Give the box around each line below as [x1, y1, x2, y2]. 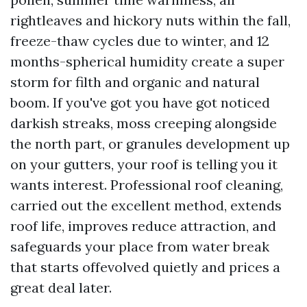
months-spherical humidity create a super [10, 53, 284, 70]
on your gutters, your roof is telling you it [10, 156, 278, 173]
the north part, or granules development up [10, 135, 290, 152]
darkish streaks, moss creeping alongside [10, 114, 277, 132]
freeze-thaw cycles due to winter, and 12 [10, 32, 269, 49]
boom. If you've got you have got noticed [10, 94, 270, 111]
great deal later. [10, 279, 112, 296]
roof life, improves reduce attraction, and [10, 217, 276, 234]
